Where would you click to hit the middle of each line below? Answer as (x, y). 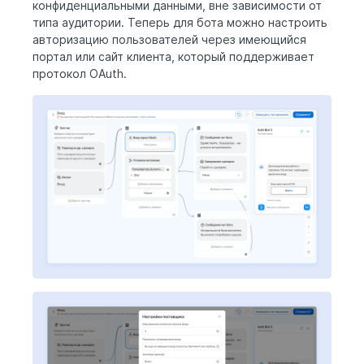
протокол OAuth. (80, 74)
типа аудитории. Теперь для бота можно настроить (180, 23)
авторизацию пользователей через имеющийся (169, 40)
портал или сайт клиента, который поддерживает (173, 57)
